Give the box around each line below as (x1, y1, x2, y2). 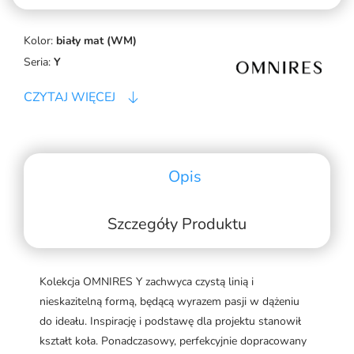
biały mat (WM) (56, 33, 137, 49)
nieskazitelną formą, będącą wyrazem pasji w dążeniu (40, 294, 299, 310)
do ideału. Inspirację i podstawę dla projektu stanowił (40, 314, 301, 330)
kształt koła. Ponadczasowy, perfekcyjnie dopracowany (40, 333, 307, 349)
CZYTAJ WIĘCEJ (24, 88, 115, 107)
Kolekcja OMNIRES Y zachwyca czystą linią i (40, 274, 254, 290)
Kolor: (24, 33, 53, 49)
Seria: (24, 55, 51, 70)
